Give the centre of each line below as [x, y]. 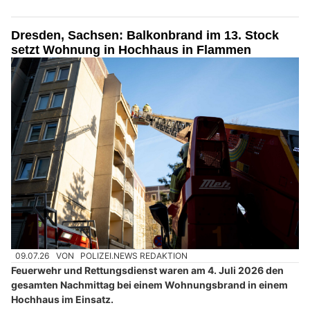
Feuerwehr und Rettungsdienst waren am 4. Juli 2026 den [147, 271]
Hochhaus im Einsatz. [62, 300]
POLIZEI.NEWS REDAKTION [134, 256]
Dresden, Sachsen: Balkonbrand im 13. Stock [145, 35]
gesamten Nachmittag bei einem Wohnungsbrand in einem [149, 285]
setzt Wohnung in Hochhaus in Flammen [131, 49]
